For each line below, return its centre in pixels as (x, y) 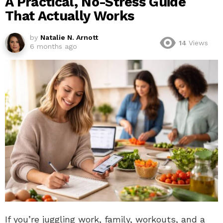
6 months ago (54, 46)
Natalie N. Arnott (69, 37)
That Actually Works (70, 16)
